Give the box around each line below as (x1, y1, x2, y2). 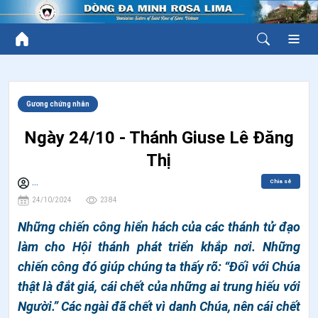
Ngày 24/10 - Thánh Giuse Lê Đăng (23, 127, 294, 148)
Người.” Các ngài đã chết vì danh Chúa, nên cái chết (18, 298, 300, 314)
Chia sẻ (269, 177, 292, 185)
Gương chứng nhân (26, 99, 89, 108)
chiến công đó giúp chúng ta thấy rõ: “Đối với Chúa (18, 258, 300, 274)
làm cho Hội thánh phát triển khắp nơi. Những (18, 238, 300, 254)
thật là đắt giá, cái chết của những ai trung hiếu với (18, 278, 300, 294)
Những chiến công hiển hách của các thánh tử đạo (18, 219, 300, 234)
